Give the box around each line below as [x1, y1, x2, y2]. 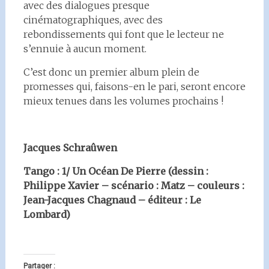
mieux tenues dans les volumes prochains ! [23, 94, 223, 107]
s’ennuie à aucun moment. [23, 42, 147, 55]
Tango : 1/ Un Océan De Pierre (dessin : [23, 165, 208, 177]
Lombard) [23, 208, 70, 220]
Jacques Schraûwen [23, 141, 117, 154]
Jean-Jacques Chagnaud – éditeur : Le [23, 193, 201, 206]
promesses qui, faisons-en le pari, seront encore [23, 80, 246, 92]
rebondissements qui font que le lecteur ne [23, 28, 224, 40]
